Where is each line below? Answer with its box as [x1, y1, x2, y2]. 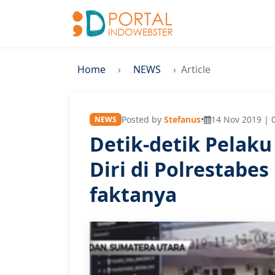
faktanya [90, 181, 177, 207]
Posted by [121, 114, 164, 125]
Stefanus [163, 114, 201, 125]
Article [181, 63, 211, 76]
